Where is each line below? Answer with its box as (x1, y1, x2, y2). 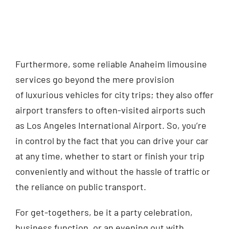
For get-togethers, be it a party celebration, (15, 206, 193, 218)
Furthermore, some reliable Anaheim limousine (15, 58, 207, 70)
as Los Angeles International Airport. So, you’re (15, 119, 207, 131)
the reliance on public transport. (15, 180, 146, 192)
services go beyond (15, 73, 97, 85)
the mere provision (96, 73, 174, 85)
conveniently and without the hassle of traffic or (15, 165, 210, 177)
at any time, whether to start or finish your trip (15, 150, 204, 162)
